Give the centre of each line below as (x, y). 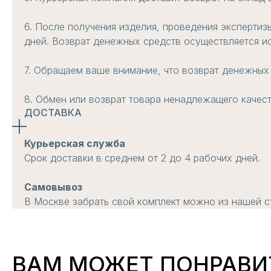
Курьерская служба (75, 144)
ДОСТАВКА (53, 113)
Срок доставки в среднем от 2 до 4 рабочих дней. (142, 158)
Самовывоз (53, 187)
